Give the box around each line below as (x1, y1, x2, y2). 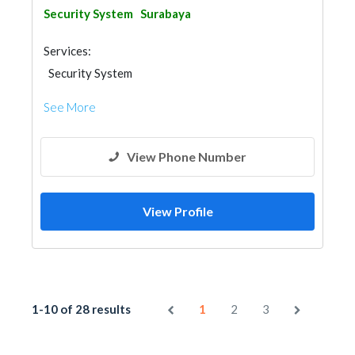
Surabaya (140, 6, 191, 21)
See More (44, 100, 96, 114)
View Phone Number (127, 149, 246, 164)
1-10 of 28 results (32, 302, 131, 316)
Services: (44, 44, 91, 58)
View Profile (142, 204, 213, 219)
